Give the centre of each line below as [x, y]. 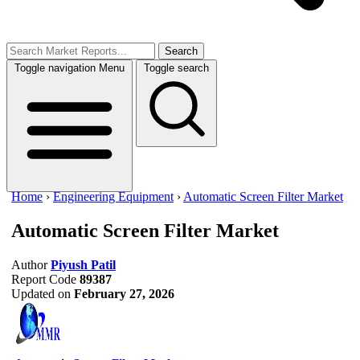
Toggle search [176, 68]
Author [29, 264]
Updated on [41, 293]
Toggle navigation [55, 68]
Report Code [44, 279]
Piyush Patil [83, 264]
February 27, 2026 [124, 293]
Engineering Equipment [113, 196]
